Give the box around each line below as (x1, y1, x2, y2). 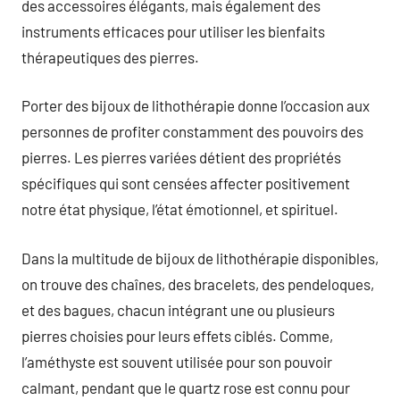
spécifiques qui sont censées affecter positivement (21, 174, 350, 192)
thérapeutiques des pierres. (21, 47, 199, 66)
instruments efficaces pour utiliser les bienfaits (21, 21, 325, 40)
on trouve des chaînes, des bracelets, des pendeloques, (21, 274, 374, 293)
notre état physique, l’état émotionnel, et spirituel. (21, 200, 338, 218)
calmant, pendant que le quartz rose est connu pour (21, 378, 350, 396)
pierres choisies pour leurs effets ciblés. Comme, (21, 326, 333, 345)
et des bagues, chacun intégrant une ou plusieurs (21, 300, 335, 319)
